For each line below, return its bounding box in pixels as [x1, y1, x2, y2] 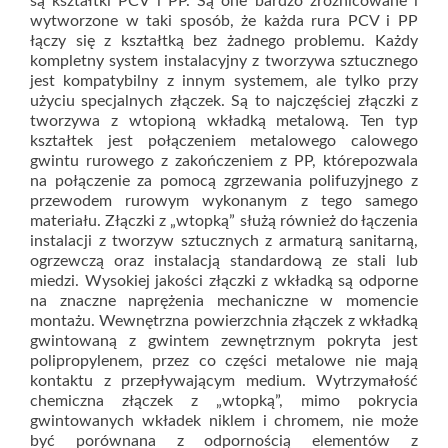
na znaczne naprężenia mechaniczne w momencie [30, 292, 418, 309]
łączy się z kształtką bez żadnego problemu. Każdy [30, 32, 418, 49]
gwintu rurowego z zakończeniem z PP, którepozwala [30, 152, 418, 169]
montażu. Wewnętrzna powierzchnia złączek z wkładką [30, 312, 418, 329]
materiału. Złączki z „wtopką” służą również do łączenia [30, 212, 418, 229]
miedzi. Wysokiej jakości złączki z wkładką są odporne [30, 272, 418, 289]
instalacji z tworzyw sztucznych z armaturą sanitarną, [30, 232, 418, 249]
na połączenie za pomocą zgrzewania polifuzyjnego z [30, 172, 418, 189]
